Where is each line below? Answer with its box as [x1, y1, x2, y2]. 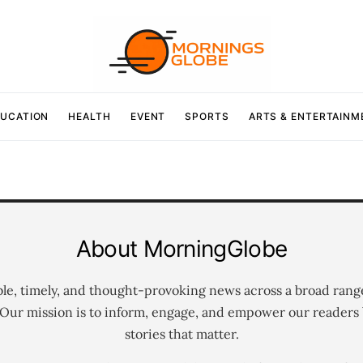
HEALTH [68, 109, 111, 122]
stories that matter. [124, 325, 239, 342]
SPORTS [185, 109, 229, 122]
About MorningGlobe [75, 234, 288, 263]
